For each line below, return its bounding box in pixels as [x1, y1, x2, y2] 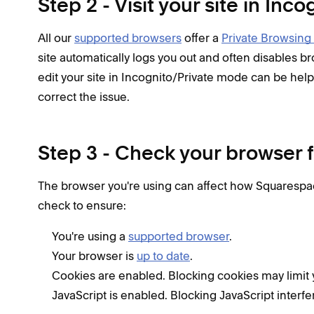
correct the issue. [38, 89, 130, 104]
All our [38, 30, 74, 45]
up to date [137, 248, 190, 263]
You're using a [52, 228, 128, 243]
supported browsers [74, 30, 182, 45]
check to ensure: [38, 198, 126, 212]
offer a [182, 30, 221, 45]
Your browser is [52, 248, 137, 263]
